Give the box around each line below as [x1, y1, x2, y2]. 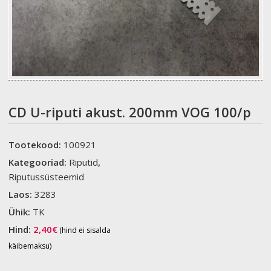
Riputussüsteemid [8, 171, 85, 183]
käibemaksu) [8, 241, 52, 252]
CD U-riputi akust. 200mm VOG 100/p [8, 103, 252, 122]
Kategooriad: [8, 156, 70, 169]
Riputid [69, 156, 99, 169]
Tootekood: [8, 139, 64, 151]
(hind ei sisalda [57, 225, 111, 236]
